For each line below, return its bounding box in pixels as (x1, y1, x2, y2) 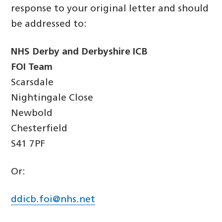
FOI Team (11, 62, 53, 72)
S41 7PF (11, 139, 46, 149)
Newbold (11, 109, 53, 118)
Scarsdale (11, 78, 54, 88)
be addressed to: (11, 19, 87, 29)
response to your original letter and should (11, 4, 209, 14)
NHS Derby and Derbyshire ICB (11, 47, 148, 57)
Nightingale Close (11, 93, 94, 103)
